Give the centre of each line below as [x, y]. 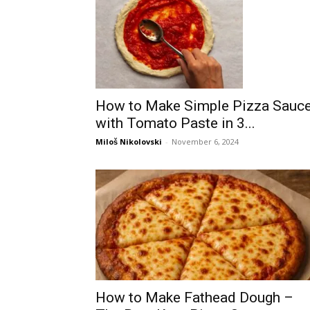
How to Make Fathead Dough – [194, 298]
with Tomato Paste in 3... [175, 124]
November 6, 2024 [205, 142]
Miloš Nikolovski [129, 142]
